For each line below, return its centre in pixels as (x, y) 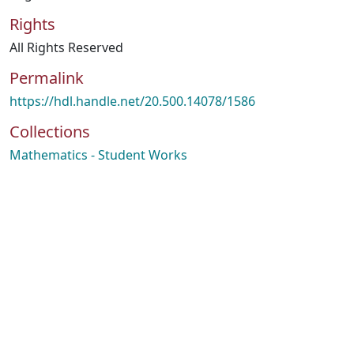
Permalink (47, 78)
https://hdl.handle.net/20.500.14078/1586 (132, 101)
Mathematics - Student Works (98, 155)
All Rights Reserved (66, 47)
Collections (50, 132)
